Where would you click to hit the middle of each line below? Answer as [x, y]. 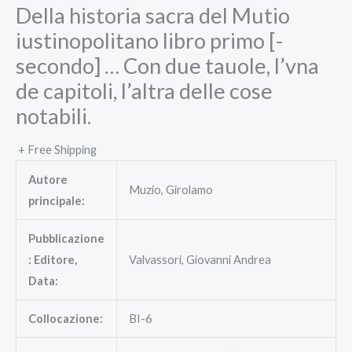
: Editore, [52, 260]
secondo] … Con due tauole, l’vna [167, 65]
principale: [56, 201]
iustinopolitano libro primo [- [149, 40]
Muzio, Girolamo [170, 190]
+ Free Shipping [57, 150]
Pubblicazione [66, 239]
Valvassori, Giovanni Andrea [200, 260]
